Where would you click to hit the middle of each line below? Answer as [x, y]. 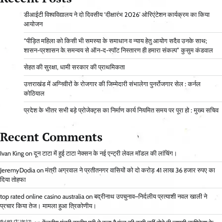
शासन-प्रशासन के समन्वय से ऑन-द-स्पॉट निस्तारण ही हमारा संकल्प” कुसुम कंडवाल [118, 51]
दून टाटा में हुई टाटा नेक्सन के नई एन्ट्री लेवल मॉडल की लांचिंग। [106, 154]
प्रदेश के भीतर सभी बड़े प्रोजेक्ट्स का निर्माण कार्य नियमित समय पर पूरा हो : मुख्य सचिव [121, 111]
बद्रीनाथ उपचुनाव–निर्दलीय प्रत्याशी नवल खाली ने [151, 197]
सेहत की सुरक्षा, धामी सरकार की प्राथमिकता [74, 67]
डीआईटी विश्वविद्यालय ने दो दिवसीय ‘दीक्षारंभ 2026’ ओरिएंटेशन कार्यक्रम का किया [117, 15]
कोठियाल [34, 94]
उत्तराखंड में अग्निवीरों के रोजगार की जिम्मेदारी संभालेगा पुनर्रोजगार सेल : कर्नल [112, 84]
